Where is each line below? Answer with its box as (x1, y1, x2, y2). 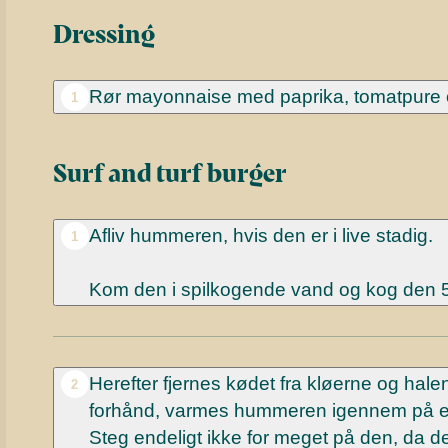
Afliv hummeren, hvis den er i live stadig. (88, 225, 433, 247)
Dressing (52, 18, 155, 49)
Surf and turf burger (52, 157, 287, 188)
